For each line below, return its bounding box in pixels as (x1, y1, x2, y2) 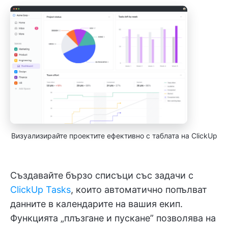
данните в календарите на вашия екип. (10, 198, 183, 210)
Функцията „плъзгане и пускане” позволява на (10, 213, 216, 224)
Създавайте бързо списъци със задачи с (10, 170, 193, 181)
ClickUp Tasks (10, 184, 71, 195)
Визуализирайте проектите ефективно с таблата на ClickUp (11, 131, 217, 140)
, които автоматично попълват (71, 184, 207, 195)
